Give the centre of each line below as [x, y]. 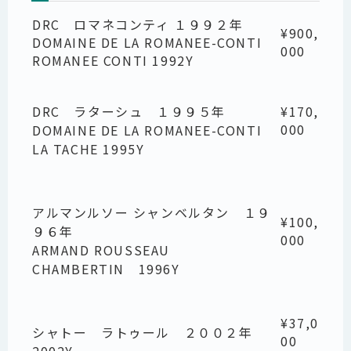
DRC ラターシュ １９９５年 [129, 112]
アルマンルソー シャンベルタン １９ [152, 213]
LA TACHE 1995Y [89, 149]
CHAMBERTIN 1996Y [106, 269]
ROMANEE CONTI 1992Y [113, 61]
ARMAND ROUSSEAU [108, 250]
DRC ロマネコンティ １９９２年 [138, 25]
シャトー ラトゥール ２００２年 [143, 333]
